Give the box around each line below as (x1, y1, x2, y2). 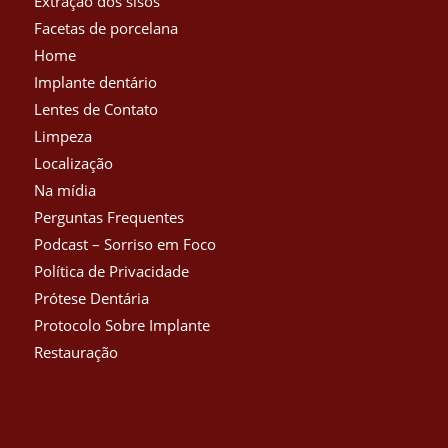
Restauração (33, 342, 118, 363)
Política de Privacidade (33, 261, 189, 282)
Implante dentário (33, 72, 157, 93)
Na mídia (33, 180, 96, 201)
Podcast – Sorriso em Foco (33, 234, 216, 255)
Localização (33, 153, 113, 174)
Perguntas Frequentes (33, 207, 184, 228)
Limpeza (33, 126, 92, 147)
